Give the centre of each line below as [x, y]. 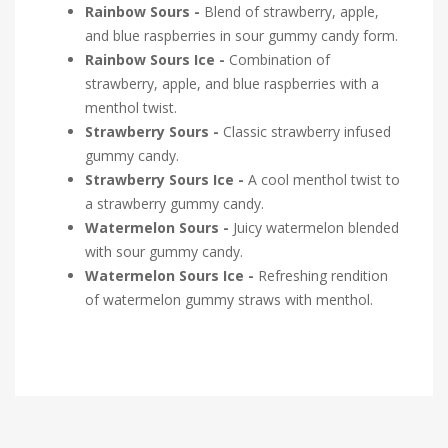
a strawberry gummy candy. [176, 204]
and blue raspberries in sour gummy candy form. [243, 36]
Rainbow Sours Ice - [157, 60]
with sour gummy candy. [166, 252]
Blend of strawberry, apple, [291, 12]
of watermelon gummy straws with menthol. [231, 300]
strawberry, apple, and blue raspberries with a [232, 84]
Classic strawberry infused [307, 132]
